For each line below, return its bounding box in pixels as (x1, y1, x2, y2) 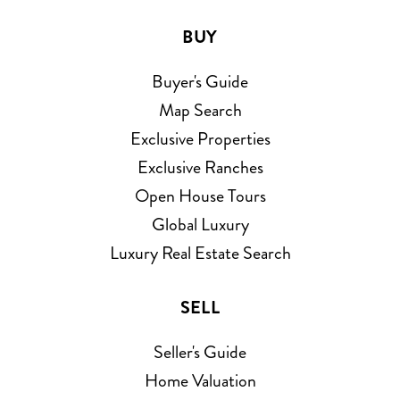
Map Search (158, 96, 242, 123)
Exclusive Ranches (137, 154, 263, 180)
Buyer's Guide (152, 68, 248, 95)
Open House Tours (134, 182, 266, 209)
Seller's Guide (154, 338, 246, 365)
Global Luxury (151, 211, 249, 237)
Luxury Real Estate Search (109, 239, 291, 266)
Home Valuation (144, 367, 256, 394)
